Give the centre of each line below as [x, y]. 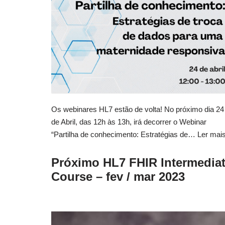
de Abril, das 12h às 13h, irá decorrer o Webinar [129, 122]
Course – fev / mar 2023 [118, 176]
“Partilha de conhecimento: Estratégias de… [124, 134]
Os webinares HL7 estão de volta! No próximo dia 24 [138, 109]
